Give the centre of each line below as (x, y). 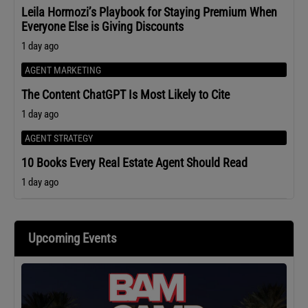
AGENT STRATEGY (59, 138)
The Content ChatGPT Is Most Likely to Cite (125, 94)
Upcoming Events (73, 238)
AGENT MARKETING (63, 70)
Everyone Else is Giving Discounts (102, 26)
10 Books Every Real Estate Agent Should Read (134, 162)
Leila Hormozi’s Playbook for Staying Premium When (149, 12)
